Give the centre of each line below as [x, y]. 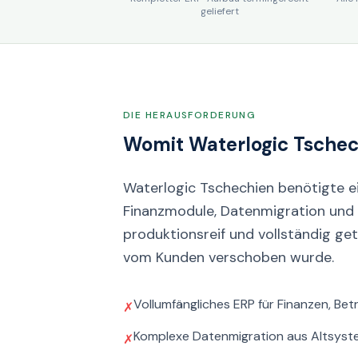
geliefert [219, 11]
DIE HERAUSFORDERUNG [190, 115]
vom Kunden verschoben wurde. [229, 257]
